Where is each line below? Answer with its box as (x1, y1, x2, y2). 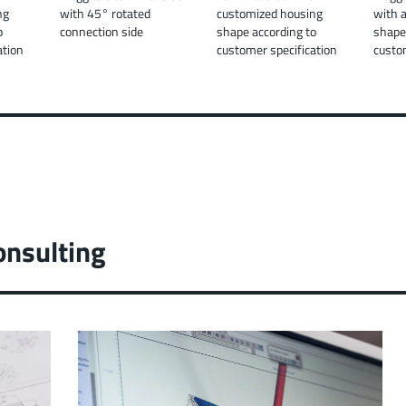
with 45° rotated (60, 3, 150, 23)
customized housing (217, 3, 323, 23)
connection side (60, 21, 143, 41)
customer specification (217, 39, 337, 59)
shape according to (217, 21, 316, 41)
